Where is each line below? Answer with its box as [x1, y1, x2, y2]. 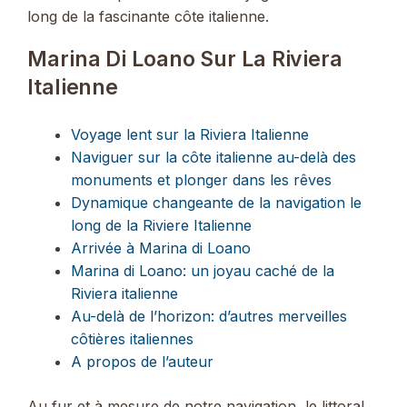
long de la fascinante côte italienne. [27, 6, 269, 25]
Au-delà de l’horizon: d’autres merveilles [71, 306, 347, 325]
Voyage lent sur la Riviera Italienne [71, 124, 309, 144]
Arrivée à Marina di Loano [71, 238, 251, 257]
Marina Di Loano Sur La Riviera [27, 45, 342, 72]
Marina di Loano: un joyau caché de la [71, 261, 334, 280]
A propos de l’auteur [71, 352, 213, 371]
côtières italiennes [71, 329, 194, 348]
